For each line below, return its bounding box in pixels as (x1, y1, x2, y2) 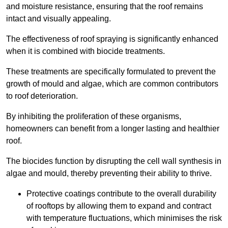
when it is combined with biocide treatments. (6, 47, 165, 56)
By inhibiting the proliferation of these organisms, (6, 112, 181, 121)
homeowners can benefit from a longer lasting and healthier (6, 124, 219, 133)
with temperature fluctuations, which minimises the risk (26, 214, 222, 223)
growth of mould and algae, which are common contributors (6, 79, 218, 89)
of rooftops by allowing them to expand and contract (26, 202, 211, 211)
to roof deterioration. (6, 92, 78, 101)
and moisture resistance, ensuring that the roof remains (6, 2, 203, 11)
